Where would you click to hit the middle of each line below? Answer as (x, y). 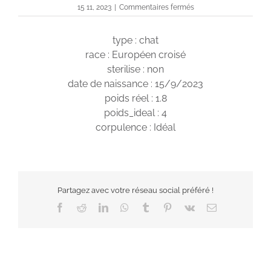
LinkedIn (125, 207)
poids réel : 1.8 (135, 99)
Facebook (83, 207)
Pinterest (188, 207)
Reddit (98, 207)
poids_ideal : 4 (135, 113)
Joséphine (211, 18)
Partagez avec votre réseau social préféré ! (135, 190)
